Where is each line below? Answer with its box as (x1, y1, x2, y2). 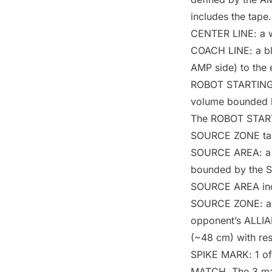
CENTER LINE (190, 27, 254, 39)
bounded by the (190, 163, 266, 175)
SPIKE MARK (190, 248, 249, 260)
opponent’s (190, 214, 244, 226)
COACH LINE (190, 44, 250, 56)
